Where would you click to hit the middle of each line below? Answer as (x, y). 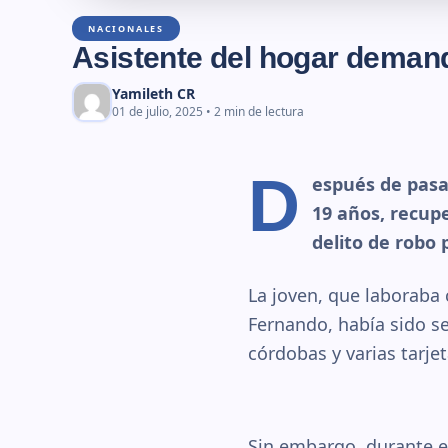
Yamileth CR (153, 93)
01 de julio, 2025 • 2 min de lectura (208, 111)
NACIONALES (126, 28)
